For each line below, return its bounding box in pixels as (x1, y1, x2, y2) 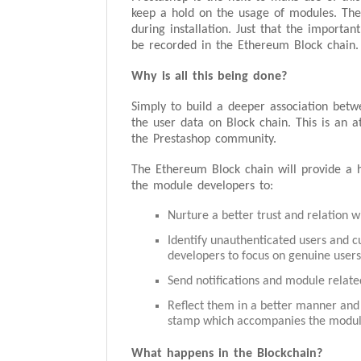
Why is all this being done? (131, 70, 287, 83)
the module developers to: (131, 180, 273, 193)
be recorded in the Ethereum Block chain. (131, 39, 359, 52)
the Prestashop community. (131, 133, 276, 146)
